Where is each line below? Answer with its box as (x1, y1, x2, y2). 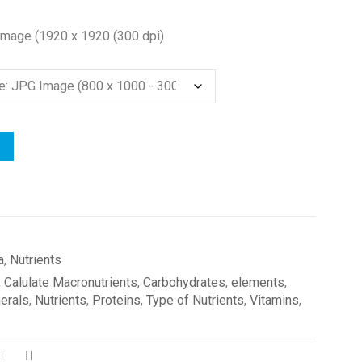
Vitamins (249, 293, 299, 308)
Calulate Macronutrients (3, 275, 137, 290)
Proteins (91, 293, 141, 308)
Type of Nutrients (145, 293, 244, 308)
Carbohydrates (142, 275, 225, 290)
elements (230, 275, 284, 290)
